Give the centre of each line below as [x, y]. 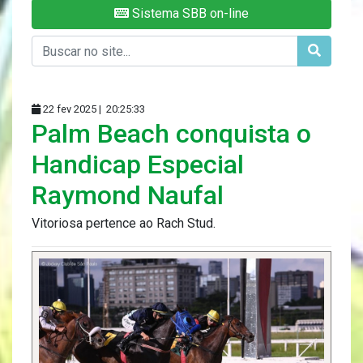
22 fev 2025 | [72, 109]
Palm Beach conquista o [171, 134]
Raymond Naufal [128, 196]
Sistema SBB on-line [189, 14]
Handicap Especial [138, 165]
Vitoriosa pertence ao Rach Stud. [124, 224]
